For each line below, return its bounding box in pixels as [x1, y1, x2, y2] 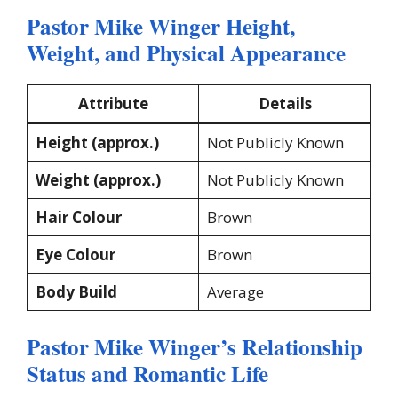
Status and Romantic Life [27, 356, 268, 390]
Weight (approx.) [35, 170, 161, 191]
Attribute [77, 93, 148, 115]
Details [258, 93, 312, 115]
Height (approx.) [35, 132, 159, 154]
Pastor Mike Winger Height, [27, 10, 295, 44]
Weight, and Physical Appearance [27, 36, 346, 70]
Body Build [35, 282, 117, 303]
